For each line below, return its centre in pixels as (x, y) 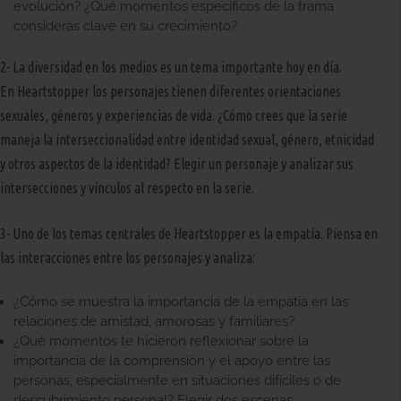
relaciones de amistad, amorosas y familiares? (154, 322)
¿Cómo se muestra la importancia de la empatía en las (181, 302)
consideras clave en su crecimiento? (125, 26)
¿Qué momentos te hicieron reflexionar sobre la (161, 341)
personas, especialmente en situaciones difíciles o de (177, 381)
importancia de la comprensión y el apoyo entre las (172, 361)
